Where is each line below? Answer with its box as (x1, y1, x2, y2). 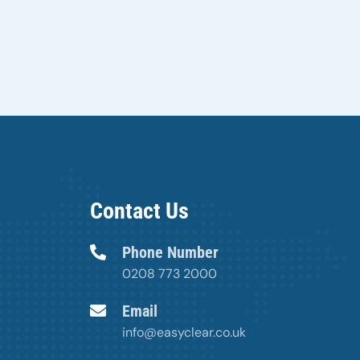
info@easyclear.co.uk (121, 324, 246, 342)
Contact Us (89, 198, 189, 225)
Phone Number (121, 243, 219, 263)
